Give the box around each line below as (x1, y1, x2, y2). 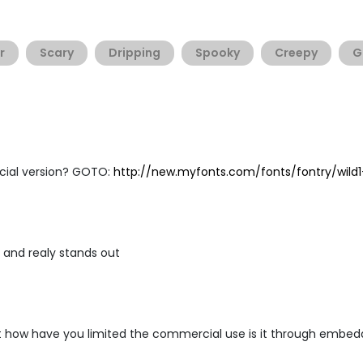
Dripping (109, 45, 160, 61)
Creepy (275, 45, 318, 61)
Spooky (195, 45, 240, 61)
